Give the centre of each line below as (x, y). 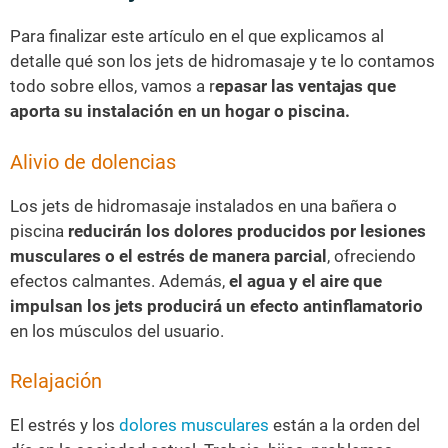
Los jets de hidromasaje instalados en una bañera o (203, 205)
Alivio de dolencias (93, 161)
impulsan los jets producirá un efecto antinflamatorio (216, 305)
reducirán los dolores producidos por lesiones (245, 230)
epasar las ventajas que (305, 86)
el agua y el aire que (303, 280)
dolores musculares (194, 425)
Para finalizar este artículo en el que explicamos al (197, 36)
